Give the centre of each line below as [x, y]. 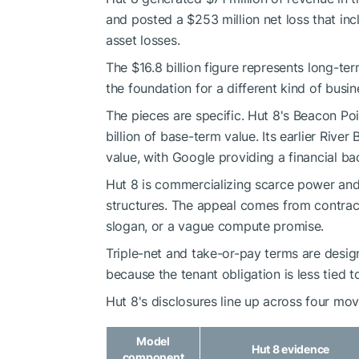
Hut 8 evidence [290, 349]
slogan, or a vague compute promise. [215, 226]
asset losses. [143, 40]
